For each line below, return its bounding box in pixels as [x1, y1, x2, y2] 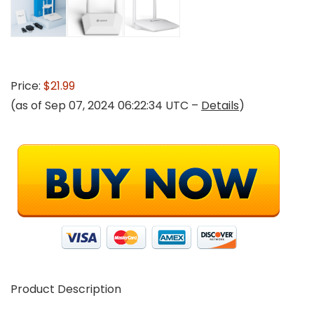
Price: [11, 78, 43, 94]
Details [201, 97, 239, 114]
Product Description [11, 281, 121, 297]
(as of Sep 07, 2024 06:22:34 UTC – [11, 97, 201, 114]
